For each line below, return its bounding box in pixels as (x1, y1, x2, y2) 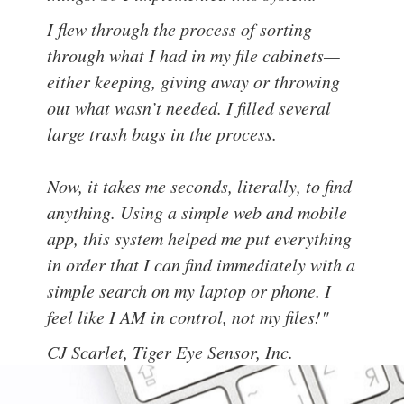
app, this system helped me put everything (47, 225, 353, 250)
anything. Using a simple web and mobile (47, 199, 348, 224)
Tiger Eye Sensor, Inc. (133, 339, 294, 363)
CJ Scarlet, (47, 339, 133, 363)
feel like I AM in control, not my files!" (47, 304, 329, 328)
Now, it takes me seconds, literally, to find (47, 173, 353, 197)
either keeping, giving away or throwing (47, 69, 341, 93)
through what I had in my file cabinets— (47, 42, 341, 67)
